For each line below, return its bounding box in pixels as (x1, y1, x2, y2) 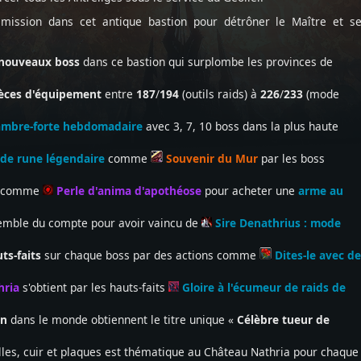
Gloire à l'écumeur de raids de (179, 280, 346, 295)
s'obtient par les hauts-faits (19, 280, 168, 295)
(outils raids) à (182, 86, 260, 102)
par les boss (258, 151, 325, 166)
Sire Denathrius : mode (212, 215, 341, 230)
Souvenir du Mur (163, 151, 258, 166)
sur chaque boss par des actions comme (44, 247, 259, 263)
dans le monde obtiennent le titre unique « (7, 312, 237, 327)
